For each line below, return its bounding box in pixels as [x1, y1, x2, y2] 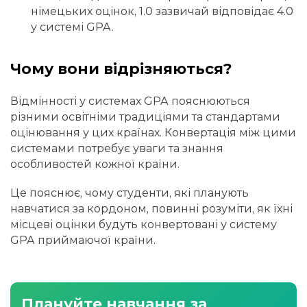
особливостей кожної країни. [10, 157, 180, 171]
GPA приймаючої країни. [10, 233, 156, 247]
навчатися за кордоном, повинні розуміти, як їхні [10, 201, 293, 215]
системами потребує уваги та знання [10, 141, 223, 155]
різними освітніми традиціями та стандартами [10, 110, 280, 123]
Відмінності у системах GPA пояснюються [10, 94, 250, 108]
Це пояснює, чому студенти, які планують [10, 186, 249, 199]
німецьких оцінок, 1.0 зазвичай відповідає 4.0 [31, 4, 293, 18]
